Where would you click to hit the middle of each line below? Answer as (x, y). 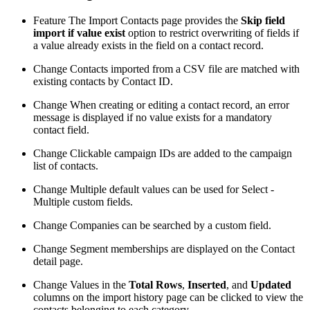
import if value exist (79, 33)
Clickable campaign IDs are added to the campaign (180, 153)
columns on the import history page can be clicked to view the (168, 297)
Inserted (207, 284)
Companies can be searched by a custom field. (169, 225)
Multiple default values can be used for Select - (171, 189)
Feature (49, 20)
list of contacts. (66, 165)
